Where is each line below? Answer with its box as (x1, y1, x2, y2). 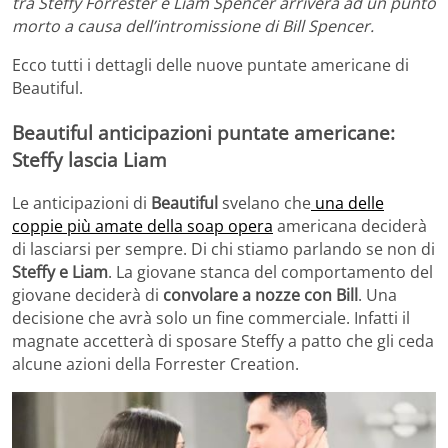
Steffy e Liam (12, 260, 108, 283)
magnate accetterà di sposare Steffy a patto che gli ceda (12, 329, 434, 352)
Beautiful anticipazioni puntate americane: (12, 120, 395, 146)
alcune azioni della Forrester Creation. (12, 352, 299, 375)
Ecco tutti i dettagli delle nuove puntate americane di (12, 54, 409, 77)
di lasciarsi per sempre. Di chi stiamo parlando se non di (12, 237, 435, 260)
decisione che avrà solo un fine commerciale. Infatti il (12, 306, 410, 329)
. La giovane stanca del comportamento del (108, 260, 433, 283)
